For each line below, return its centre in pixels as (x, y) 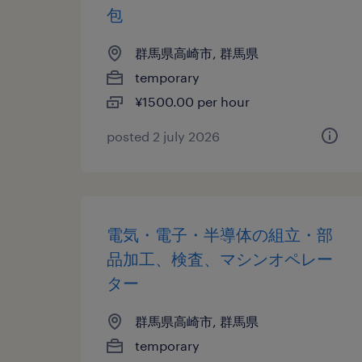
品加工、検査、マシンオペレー (220, 259)
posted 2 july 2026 (163, 136)
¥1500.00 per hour (192, 101)
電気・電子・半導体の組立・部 (220, 234)
